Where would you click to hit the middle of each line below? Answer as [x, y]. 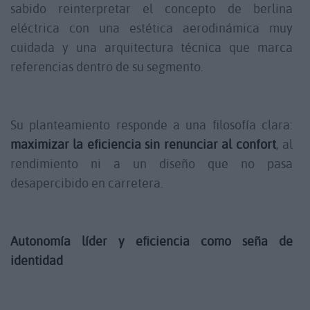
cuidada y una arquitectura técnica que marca [152, 48]
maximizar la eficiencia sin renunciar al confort [143, 145]
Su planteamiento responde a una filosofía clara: [152, 125]
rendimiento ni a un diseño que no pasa [152, 164]
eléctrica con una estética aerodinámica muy [152, 28]
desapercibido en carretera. [87, 183]
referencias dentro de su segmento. [107, 67]
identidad [37, 261]
